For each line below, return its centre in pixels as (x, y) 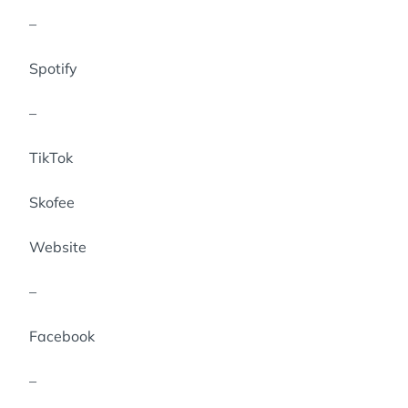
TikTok (51, 158)
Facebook (62, 336)
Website (58, 247)
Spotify (53, 68)
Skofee (52, 202)
